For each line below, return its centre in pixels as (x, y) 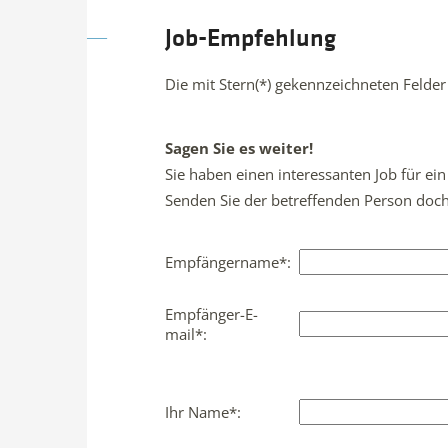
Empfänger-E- (211, 314)
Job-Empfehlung (250, 39)
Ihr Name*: (203, 412)
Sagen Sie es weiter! (239, 148)
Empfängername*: (228, 262)
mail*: (186, 334)
